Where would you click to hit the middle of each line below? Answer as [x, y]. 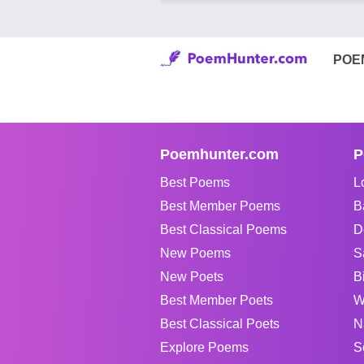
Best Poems [195, 182]
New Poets [192, 276]
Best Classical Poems [223, 229]
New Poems [195, 253]
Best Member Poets [217, 300]
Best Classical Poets [220, 323]
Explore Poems [204, 347]
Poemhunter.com [219, 154]
